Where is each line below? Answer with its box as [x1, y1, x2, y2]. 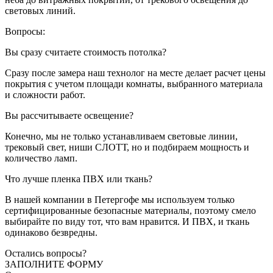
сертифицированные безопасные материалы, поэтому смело [5, 205, 256, 216]
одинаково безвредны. [5, 227, 97, 238]
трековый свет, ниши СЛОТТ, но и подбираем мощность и [5, 142, 249, 153]
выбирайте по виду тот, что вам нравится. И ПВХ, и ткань [5, 216, 249, 227]
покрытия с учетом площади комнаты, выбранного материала [5, 79, 263, 90]
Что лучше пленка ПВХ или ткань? [5, 174, 152, 185]
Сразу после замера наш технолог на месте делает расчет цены [5, 68, 266, 79]
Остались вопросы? [5, 248, 87, 259]
